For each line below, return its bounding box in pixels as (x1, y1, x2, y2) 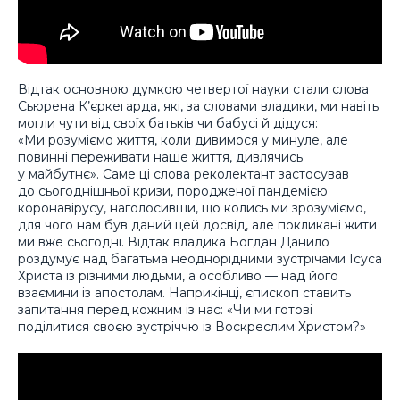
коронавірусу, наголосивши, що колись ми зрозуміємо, (18, 199, 366, 216)
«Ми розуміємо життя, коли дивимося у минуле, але (18, 131, 348, 148)
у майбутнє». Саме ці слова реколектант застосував (18, 165, 349, 182)
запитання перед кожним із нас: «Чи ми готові (18, 301, 312, 318)
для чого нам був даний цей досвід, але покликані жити (18, 216, 377, 233)
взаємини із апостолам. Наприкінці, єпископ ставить (18, 284, 351, 301)
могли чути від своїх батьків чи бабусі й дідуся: (18, 114, 318, 131)
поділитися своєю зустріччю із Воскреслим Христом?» (18, 318, 366, 335)
